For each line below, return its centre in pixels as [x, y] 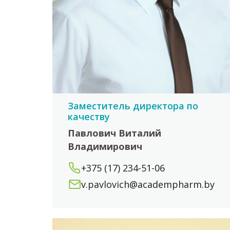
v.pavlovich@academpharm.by [148, 185]
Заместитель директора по [133, 106]
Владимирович [105, 147]
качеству [89, 116]
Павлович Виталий [114, 133]
